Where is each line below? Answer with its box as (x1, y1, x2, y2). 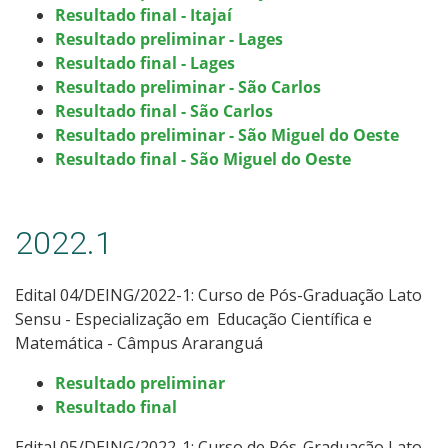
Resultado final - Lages (55, 51, 235, 74)
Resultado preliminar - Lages (55, 27, 283, 50)
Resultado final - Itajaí (55, 3, 232, 26)
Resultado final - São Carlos (55, 99, 273, 122)
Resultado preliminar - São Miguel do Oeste (55, 123, 399, 146)
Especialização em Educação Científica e (75, 307, 372, 330)
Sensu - (15, 307, 71, 330)
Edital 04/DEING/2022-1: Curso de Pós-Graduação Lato (15, 283, 422, 306)
